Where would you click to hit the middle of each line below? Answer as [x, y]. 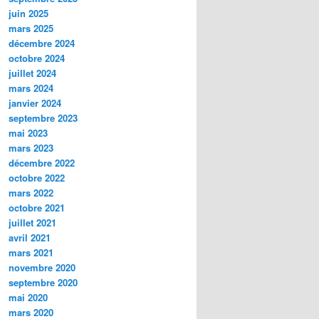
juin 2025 [28, 14]
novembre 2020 [42, 268]
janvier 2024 [35, 103]
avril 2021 [30, 238]
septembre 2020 [43, 283]
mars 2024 [31, 88]
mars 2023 [31, 148]
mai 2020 [28, 298]
